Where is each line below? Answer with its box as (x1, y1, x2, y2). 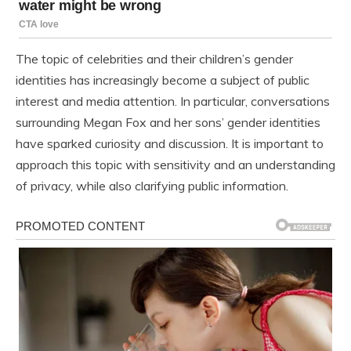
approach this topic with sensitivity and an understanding (16, 157, 335, 173)
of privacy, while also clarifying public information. (16, 178, 288, 194)
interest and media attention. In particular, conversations (16, 93, 330, 110)
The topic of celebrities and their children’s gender (16, 51, 293, 67)
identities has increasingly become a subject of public (16, 72, 309, 89)
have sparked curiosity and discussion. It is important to (16, 136, 324, 152)
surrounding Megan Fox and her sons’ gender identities (16, 114, 320, 131)
